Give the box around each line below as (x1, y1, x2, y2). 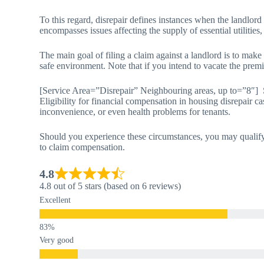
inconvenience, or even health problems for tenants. (39, 106, 231, 117)
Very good (39, 235, 74, 245)
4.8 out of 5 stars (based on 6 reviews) (39, 180, 181, 191)
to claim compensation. (39, 141, 126, 152)
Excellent (39, 195, 71, 204)
